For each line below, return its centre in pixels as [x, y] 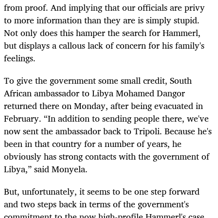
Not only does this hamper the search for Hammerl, [102, 32]
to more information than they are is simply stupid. [102, 20]
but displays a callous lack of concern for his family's [104, 45]
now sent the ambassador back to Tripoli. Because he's [108, 131]
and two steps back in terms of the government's [96, 204]
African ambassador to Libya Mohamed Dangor [94, 93]
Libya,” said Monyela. [46, 169]
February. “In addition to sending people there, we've [106, 118]
